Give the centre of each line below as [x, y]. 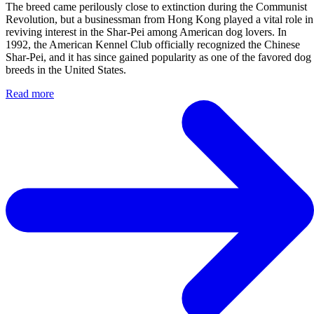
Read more [30, 93]
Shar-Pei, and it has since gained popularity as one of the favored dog [158, 57]
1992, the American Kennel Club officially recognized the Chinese [153, 44]
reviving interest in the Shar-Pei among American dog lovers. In [146, 32]
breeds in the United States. [66, 69]
